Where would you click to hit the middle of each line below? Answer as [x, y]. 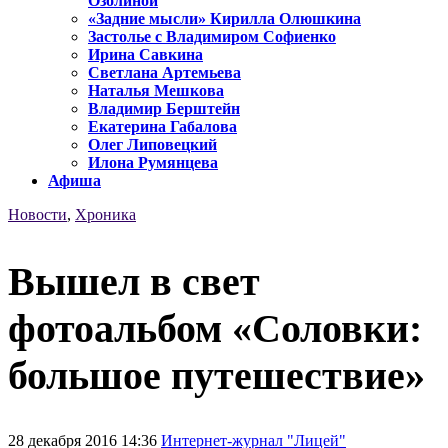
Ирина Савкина [145, 55]
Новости [37, 215]
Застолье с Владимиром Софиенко [212, 37]
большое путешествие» [216, 375]
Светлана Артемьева [164, 73]
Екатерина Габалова [162, 127]
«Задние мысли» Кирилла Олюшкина [224, 19]
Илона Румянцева [153, 163]
